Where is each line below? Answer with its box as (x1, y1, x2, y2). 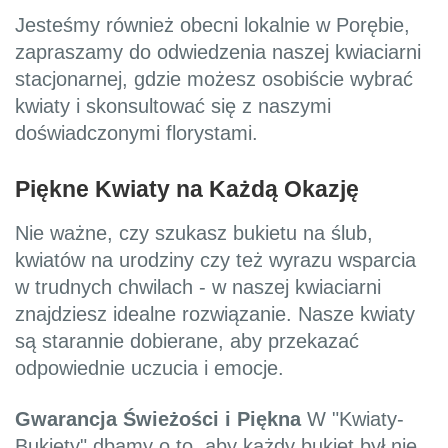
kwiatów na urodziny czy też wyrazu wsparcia (15, 248, 416, 271)
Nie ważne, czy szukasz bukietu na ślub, (15, 221, 373, 244)
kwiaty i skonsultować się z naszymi (15, 95, 331, 118)
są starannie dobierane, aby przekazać (15, 329, 359, 352)
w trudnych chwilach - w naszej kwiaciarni (15, 275, 381, 298)
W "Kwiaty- (301, 407, 404, 430)
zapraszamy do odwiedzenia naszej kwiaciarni (15, 41, 421, 64)
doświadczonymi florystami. (15, 122, 258, 145)
